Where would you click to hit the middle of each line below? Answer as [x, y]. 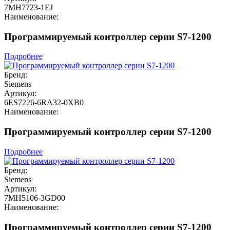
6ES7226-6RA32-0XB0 [44, 103]
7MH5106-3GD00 [35, 198]
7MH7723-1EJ [28, 8]
